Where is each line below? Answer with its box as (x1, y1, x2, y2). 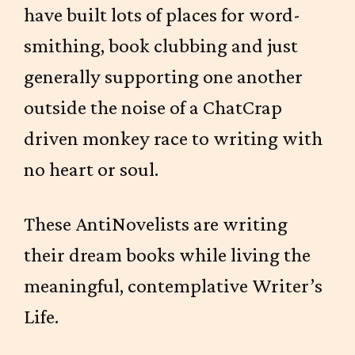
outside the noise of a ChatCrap (24, 96, 282, 119)
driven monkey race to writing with (24, 127, 323, 150)
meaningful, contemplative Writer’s (24, 274, 323, 297)
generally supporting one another (24, 65, 303, 88)
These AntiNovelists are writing (24, 212, 288, 235)
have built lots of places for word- (24, 3, 300, 26)
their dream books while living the (24, 243, 311, 266)
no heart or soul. (24, 158, 158, 181)
